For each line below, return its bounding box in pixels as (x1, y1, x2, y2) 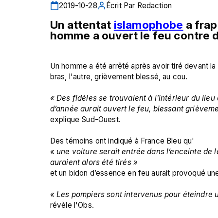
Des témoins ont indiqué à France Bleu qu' (50, 136, 195, 145)
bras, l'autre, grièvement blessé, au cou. (50, 72, 188, 81)
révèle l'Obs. (50, 200, 94, 210)
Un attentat (50, 18, 114, 32)
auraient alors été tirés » (50, 157, 140, 167)
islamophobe (113, 18, 183, 32)
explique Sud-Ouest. (50, 114, 121, 124)
